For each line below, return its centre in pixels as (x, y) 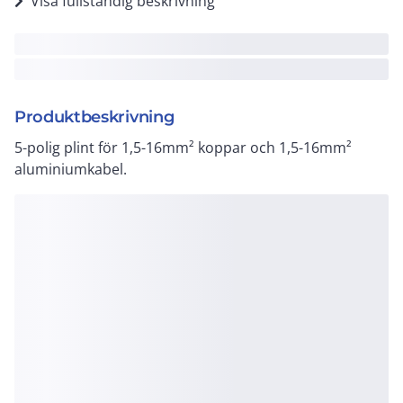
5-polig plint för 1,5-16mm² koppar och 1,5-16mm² (183, 148)
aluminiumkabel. (71, 169)
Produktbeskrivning (94, 117)
